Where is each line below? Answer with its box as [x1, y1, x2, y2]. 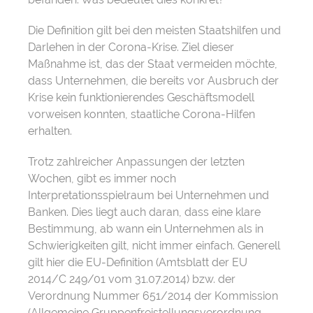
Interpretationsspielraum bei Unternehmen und [28, 189, 269, 202]
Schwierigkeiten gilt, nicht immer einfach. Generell [28, 239, 280, 252]
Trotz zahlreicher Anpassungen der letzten [28, 155, 245, 168]
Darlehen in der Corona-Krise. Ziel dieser [28, 41, 234, 54]
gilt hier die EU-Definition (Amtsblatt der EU [28, 256, 247, 269]
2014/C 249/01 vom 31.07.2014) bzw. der [28, 272, 235, 286]
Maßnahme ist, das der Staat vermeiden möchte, [28, 57, 277, 71]
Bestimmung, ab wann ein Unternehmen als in [28, 222, 263, 235]
